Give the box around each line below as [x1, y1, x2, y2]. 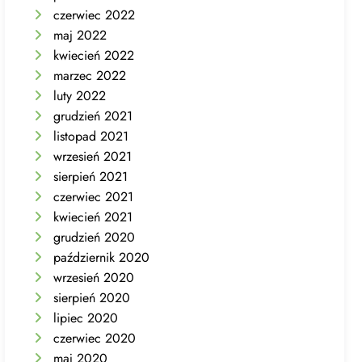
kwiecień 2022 [53, 45, 135, 65]
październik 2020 [53, 247, 150, 267]
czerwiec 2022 [53, 5, 136, 24]
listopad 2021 [53, 126, 129, 145]
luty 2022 [53, 86, 107, 105]
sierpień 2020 [53, 288, 131, 307]
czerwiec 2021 [53, 187, 134, 206]
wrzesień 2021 [53, 146, 133, 166]
